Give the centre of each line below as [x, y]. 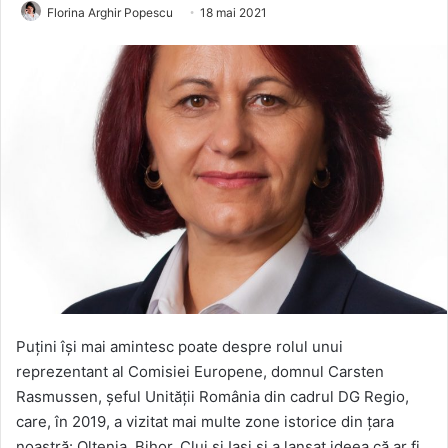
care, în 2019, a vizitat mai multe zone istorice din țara [205, 421]
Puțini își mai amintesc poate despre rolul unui [179, 346]
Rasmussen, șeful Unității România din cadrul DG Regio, [212, 396]
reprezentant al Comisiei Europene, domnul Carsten [200, 371]
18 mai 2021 [233, 12]
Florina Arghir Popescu [110, 12]
